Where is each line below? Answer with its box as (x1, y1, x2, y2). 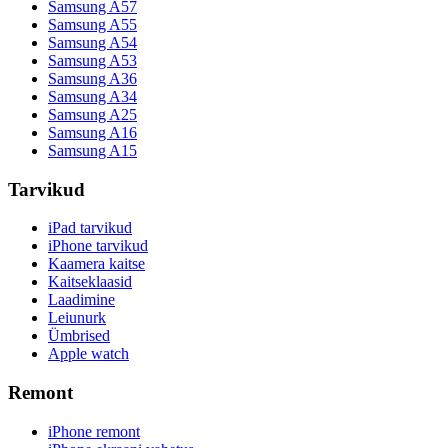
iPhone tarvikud (48, 237, 148, 255)
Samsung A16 (48, 123, 137, 141)
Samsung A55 (48, 15, 137, 33)
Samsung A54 (48, 33, 137, 51)
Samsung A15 (48, 141, 137, 159)
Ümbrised (48, 327, 110, 345)
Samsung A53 (48, 51, 137, 69)
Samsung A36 (48, 69, 137, 87)
